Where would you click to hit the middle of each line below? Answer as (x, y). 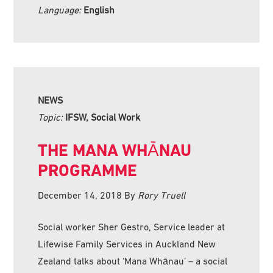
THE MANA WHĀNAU (115, 150)
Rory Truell (162, 195)
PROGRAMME (88, 170)
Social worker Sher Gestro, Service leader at (132, 226)
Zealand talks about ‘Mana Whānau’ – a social (133, 261)
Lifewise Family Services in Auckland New (127, 243)
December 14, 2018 (80, 195)
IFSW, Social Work (103, 117)
